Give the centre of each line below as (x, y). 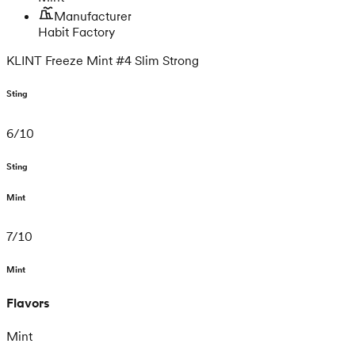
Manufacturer (93, 15)
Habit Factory (76, 31)
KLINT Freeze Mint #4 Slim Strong (103, 60)
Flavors (28, 303)
